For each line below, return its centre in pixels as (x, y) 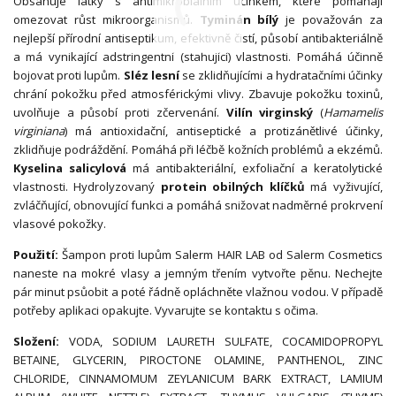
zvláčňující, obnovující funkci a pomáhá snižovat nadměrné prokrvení (198, 205)
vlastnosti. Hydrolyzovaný (87, 186)
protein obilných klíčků (232, 186)
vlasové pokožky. (61, 223)
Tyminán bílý (239, 19)
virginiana (39, 130)
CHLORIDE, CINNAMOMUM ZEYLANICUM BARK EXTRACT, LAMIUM (198, 378)
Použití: (36, 254)
